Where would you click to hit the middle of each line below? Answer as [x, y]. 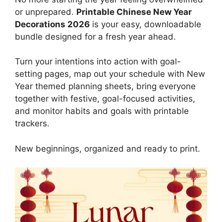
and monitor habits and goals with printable [102, 111]
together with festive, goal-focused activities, [105, 99]
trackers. [32, 123]
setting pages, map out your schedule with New [110, 74]
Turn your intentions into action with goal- [98, 61]
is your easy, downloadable [145, 24]
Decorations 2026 [52, 24]
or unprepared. [46, 12]
